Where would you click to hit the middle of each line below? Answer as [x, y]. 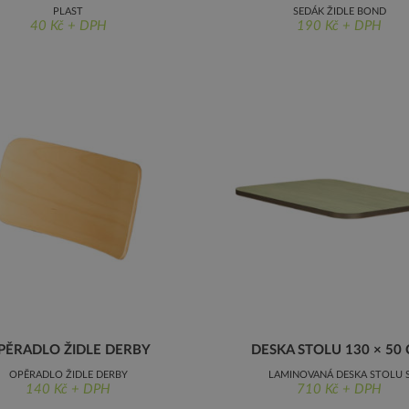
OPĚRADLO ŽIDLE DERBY [68, 375]
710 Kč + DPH [339, 389]
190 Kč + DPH [339, 26]
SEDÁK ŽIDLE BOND [339, 11]
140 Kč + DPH [68, 389]
